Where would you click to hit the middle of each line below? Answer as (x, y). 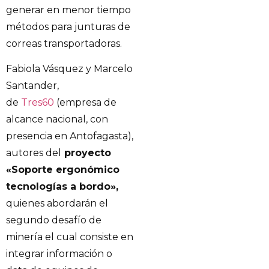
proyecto (86, 153)
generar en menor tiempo (68, 10)
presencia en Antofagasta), (70, 136)
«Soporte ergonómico (63, 169)
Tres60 (38, 102)
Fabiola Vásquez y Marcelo (69, 68)
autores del (34, 153)
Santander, (32, 85)
